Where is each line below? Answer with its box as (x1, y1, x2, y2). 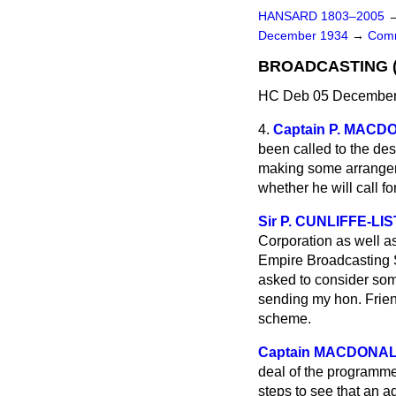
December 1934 (258, 29, 352, 42)
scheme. (258, 311, 311, 326)
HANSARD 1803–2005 (258, 10, 385, 23)
